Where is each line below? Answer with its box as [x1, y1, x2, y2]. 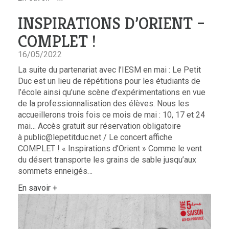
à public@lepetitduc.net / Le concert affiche [18, 132, 172, 143]
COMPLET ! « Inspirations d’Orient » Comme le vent [18, 144, 202, 154]
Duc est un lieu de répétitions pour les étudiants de [18, 76, 200, 86]
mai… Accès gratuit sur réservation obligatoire [18, 121, 181, 131]
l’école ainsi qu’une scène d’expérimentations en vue [18, 87, 205, 98]
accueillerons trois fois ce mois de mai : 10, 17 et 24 [18, 110, 205, 120]
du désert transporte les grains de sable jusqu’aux [18, 155, 196, 165]
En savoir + [18, 183, 57, 193]
